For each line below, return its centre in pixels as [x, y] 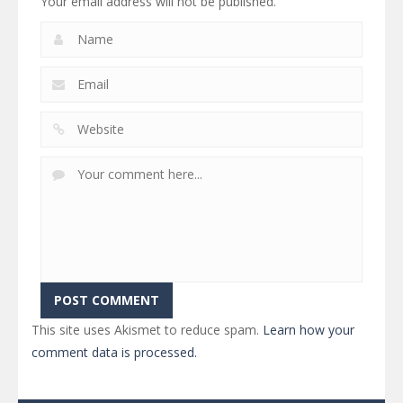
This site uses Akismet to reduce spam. [147, 330]
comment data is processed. [114, 353]
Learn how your [309, 330]
